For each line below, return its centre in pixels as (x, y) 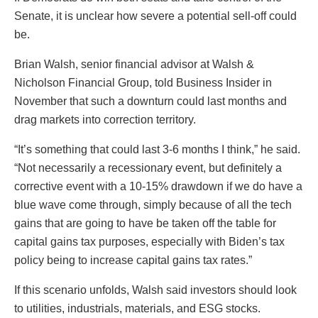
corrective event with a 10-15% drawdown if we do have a (158, 187)
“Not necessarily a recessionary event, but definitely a (148, 168)
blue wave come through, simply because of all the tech (153, 205)
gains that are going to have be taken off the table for (145, 224)
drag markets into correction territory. (105, 120)
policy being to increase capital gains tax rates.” (133, 261)
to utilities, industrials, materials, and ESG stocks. (137, 309)
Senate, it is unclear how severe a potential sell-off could (155, 16)
